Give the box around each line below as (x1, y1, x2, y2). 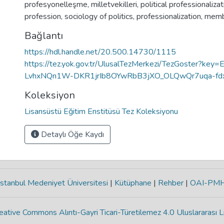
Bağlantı (24, 29, 63, 42)
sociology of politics (64, 11, 133, 22)
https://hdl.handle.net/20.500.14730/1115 (24, 46, 176, 57)
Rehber (156, 177, 185, 188)
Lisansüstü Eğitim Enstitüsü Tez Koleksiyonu (24, 106, 178, 117)
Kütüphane (112, 177, 153, 188)
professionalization (136, 11, 201, 22)
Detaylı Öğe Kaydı (39, 129, 104, 140)
